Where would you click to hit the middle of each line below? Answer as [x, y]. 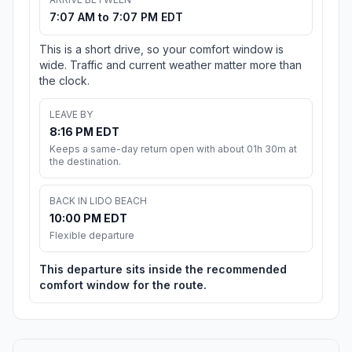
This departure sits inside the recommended [163, 269]
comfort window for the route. [123, 285]
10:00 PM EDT [88, 218]
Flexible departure [92, 236]
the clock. [64, 81]
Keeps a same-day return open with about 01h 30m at [173, 149]
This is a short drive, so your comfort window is [161, 49]
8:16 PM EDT [84, 132]
